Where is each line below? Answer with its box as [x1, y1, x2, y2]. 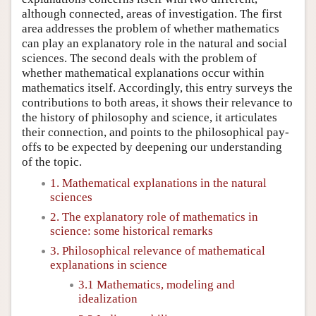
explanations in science [50, 258, 167, 272]
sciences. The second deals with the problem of [22, 51, 257, 65]
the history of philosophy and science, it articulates [22, 110, 277, 124]
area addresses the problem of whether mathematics [22, 21, 279, 35]
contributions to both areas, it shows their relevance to [22, 95, 293, 109]
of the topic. [22, 154, 82, 169]
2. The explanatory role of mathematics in [50, 209, 258, 224]
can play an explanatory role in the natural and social [22, 36, 287, 50]
